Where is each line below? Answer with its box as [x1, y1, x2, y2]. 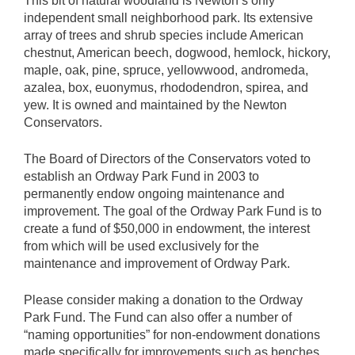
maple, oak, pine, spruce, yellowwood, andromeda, [24, 63, 308, 77]
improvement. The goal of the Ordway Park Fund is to [24, 204, 322, 218]
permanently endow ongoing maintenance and [24, 187, 284, 200]
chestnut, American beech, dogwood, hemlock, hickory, [24, 46, 330, 59]
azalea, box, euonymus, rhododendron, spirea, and [24, 81, 308, 94]
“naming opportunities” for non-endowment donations [24, 328, 320, 342]
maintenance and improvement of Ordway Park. [24, 257, 290, 270]
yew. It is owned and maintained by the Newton [24, 98, 287, 112]
